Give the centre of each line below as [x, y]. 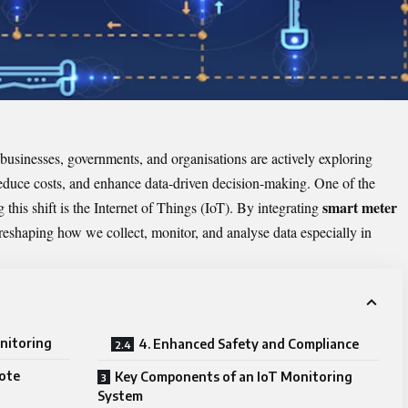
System [120, 396]
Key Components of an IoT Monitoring [234, 377]
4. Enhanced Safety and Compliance [249, 344]
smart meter [360, 208]
